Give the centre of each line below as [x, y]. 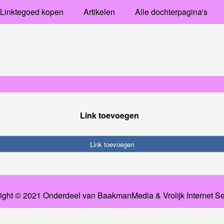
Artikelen [99, 12]
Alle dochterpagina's [171, 12]
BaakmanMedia [125, 195]
